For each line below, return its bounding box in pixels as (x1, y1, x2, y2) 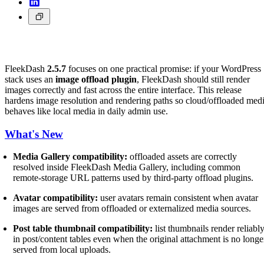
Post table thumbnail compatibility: (13, 223, 153, 234)
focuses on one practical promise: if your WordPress (66, 63, 261, 74)
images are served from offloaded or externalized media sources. (13, 203, 252, 214)
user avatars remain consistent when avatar (98, 193, 259, 203)
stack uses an (5, 74, 55, 84)
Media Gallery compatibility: (13, 151, 128, 162)
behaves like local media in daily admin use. (5, 105, 168, 116)
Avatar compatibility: (13, 193, 98, 203)
